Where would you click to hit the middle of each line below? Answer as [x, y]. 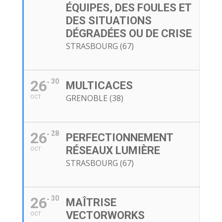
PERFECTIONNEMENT [119, 138]
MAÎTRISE [91, 203]
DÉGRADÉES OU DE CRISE [129, 34]
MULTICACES [99, 86]
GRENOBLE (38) [94, 98]
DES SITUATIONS [109, 21]
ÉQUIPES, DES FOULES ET [128, 8]
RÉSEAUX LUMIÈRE [113, 151]
